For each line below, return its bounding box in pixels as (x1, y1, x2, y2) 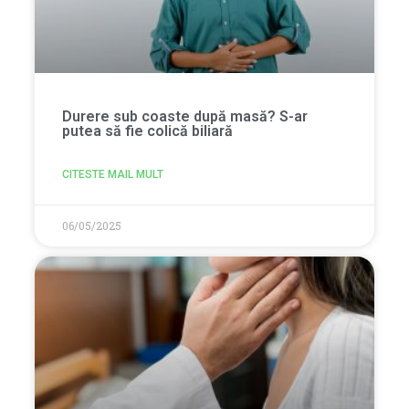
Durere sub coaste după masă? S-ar (62, 108, 308, 126)
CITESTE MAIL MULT (62, 168, 163, 182)
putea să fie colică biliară (62, 122, 233, 141)
